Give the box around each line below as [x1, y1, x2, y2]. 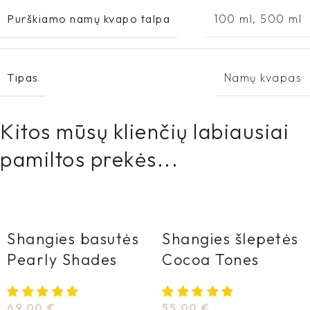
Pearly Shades [7, 249, 118, 269]
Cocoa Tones [162, 249, 259, 269]
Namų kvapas [224, 71, 302, 85]
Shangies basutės [7, 228, 139, 248]
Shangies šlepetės [162, 228, 299, 248]
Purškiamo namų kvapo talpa [7, 11, 170, 26]
